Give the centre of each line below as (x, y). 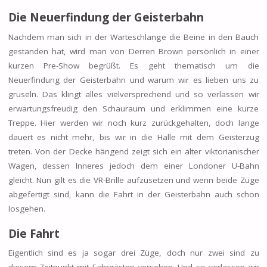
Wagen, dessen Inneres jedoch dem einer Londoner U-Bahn (133, 165)
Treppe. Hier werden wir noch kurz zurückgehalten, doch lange (133, 122)
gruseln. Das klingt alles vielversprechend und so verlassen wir (133, 94)
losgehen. (27, 208)
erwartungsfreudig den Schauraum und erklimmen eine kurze (133, 108)
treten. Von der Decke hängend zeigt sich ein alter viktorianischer (133, 151)
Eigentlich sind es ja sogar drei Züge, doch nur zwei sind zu (133, 253)
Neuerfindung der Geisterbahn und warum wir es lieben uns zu (133, 80)
